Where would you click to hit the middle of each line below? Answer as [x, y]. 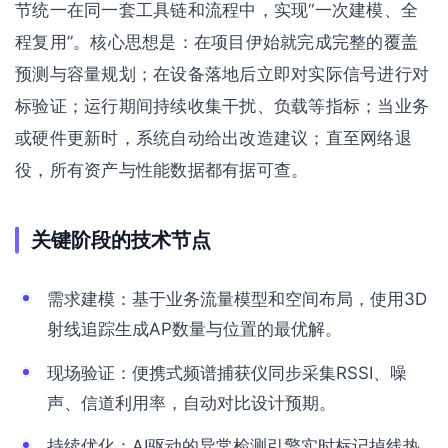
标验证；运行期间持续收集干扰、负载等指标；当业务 [222, 106]
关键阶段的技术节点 [121, 240]
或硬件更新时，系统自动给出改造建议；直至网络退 [213, 138]
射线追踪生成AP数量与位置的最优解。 [194, 329]
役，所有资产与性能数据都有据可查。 [162, 170]
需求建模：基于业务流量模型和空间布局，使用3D [237, 299]
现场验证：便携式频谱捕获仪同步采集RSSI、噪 [227, 372]
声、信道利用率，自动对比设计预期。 [191, 402]
